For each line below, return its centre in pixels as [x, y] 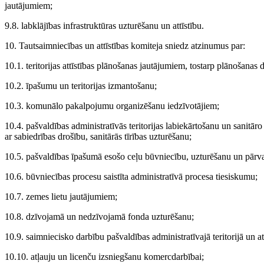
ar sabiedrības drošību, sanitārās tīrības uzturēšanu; [98, 137]
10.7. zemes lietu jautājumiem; [61, 197]
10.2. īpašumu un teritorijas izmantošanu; [81, 86]
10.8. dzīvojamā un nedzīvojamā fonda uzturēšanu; [99, 217]
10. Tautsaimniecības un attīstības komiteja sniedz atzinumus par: [125, 46]
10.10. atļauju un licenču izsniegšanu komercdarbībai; [104, 257]
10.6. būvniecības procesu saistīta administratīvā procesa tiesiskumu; [131, 177]
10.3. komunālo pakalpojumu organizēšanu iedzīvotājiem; [112, 106]
